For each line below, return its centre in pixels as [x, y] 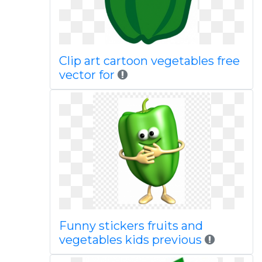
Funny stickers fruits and [131, 226]
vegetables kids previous [130, 240]
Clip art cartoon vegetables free [149, 61]
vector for [87, 75]
